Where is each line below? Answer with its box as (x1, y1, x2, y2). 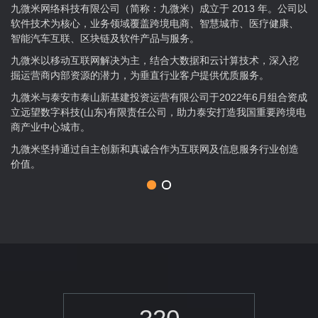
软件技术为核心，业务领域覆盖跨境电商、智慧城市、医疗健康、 (11, 17, 299, 29)
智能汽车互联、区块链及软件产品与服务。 (11, 32, 199, 44)
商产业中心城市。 (11, 121, 90, 133)
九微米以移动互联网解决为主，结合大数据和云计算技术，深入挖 (11, 54, 299, 66)
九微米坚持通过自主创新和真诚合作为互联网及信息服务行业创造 (11, 143, 299, 155)
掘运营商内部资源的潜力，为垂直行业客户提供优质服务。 (11, 69, 269, 81)
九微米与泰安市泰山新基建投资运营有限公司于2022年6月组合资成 (11, 91, 307, 103)
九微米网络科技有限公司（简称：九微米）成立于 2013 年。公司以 (11, 2, 307, 14)
